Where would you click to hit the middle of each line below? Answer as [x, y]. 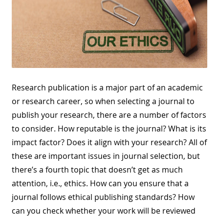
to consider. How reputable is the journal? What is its [109, 128]
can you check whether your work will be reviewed [104, 210]
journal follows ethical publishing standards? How [103, 197]
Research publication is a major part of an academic [107, 87]
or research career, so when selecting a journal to [103, 101]
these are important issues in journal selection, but [106, 156]
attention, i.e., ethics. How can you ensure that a [100, 183]
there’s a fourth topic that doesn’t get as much [97, 169]
